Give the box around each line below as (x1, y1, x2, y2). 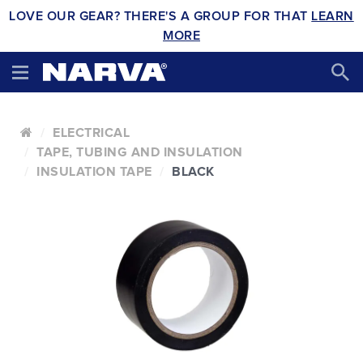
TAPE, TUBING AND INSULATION (36, 146, 243, 159)
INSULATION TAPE (36, 165, 152, 178)
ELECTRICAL (53, 126, 130, 139)
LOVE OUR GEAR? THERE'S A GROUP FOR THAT (9, 10, 312, 23)
